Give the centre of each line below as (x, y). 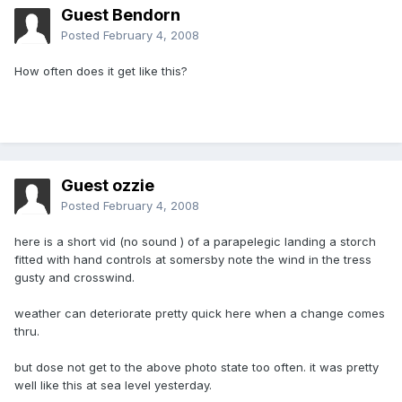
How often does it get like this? (101, 71)
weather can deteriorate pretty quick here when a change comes (200, 314)
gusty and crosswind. (74, 278)
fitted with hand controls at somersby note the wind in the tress (193, 260)
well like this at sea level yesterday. (113, 385)
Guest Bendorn (121, 15)
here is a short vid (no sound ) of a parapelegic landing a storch (195, 242)
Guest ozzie (108, 186)
